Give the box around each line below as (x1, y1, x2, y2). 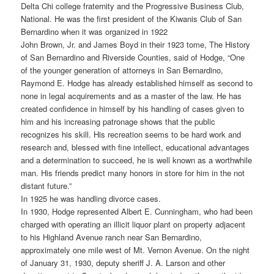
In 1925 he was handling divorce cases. (21, 193, 161, 205)
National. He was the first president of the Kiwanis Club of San (21, 13, 242, 25)
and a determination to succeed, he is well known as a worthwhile (21, 154, 253, 166)
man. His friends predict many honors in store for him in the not (21, 167, 245, 179)
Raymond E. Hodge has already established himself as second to (21, 77, 253, 89)
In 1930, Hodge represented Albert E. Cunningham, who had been (21, 206, 253, 218)
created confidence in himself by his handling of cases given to (21, 103, 245, 115)
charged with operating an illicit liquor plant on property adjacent (21, 218, 246, 231)
